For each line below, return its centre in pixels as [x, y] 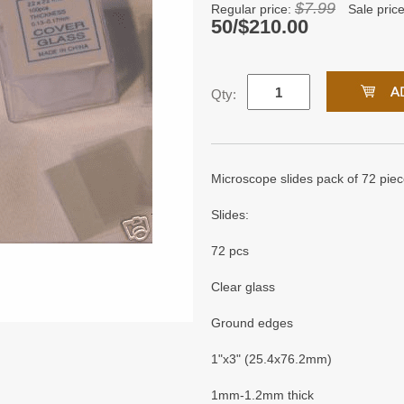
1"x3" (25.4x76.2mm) [271, 359]
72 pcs [230, 251]
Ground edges [252, 323]
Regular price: [253, 9]
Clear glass [243, 287]
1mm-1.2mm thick [262, 395]
